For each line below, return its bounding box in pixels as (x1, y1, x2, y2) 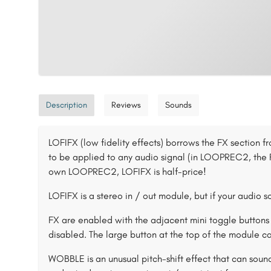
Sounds (165, 100, 192, 110)
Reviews (111, 100, 141, 110)
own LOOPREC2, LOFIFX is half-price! (48, 166, 206, 177)
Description (46, 100, 87, 110)
